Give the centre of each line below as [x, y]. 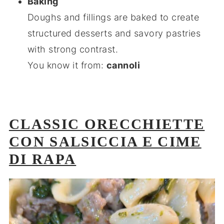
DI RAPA [42, 159]
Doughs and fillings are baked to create [113, 17]
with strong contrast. [73, 49]
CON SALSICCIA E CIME [105, 141]
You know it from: [65, 65]
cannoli [123, 65]
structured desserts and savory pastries [114, 33]
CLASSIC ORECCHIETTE [107, 124]
